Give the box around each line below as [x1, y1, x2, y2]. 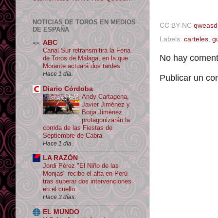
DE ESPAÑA [33, 26, 69, 34]
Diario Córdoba [43, 85, 93, 92]
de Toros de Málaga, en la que [43, 54, 128, 62]
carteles [184, 35, 208, 43]
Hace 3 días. [43, 194, 76, 201]
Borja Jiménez [82, 108, 122, 116]
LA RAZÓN [43, 154, 78, 162]
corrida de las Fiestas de [43, 124, 112, 131]
